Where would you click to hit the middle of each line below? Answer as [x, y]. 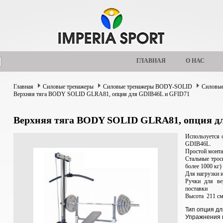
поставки [196, 188]
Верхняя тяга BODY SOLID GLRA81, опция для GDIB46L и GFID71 [102, 94]
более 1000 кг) [203, 166]
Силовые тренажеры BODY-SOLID [148, 87]
